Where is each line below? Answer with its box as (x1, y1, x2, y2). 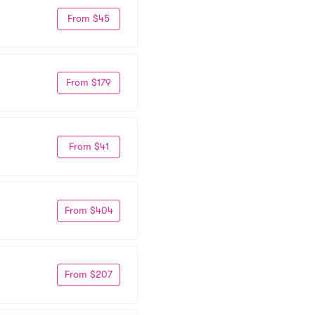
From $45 (67, 13, 110, 24)
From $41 (68, 141, 109, 152)
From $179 (66, 77, 111, 88)
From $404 (64, 205, 113, 216)
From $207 (65, 269, 112, 280)
